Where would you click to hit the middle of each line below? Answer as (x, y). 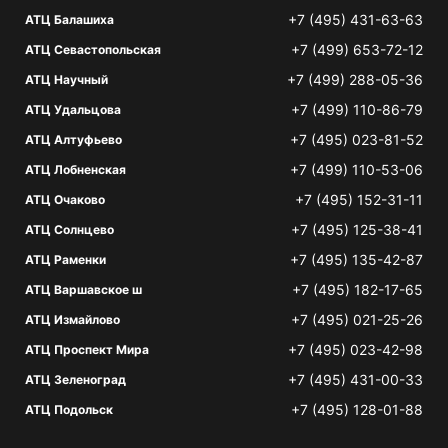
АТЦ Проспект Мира (87, 349)
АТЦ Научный (66, 79)
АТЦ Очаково (65, 199)
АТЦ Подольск (69, 409)
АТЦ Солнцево (69, 229)
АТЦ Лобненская (75, 169)
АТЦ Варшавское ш (83, 289)
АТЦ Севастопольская (93, 49)
